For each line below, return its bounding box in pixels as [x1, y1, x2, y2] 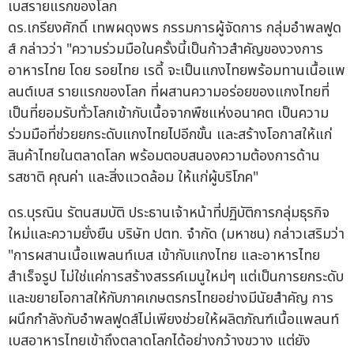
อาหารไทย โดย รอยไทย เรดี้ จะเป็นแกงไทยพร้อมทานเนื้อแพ [8, 60, 345, 82]
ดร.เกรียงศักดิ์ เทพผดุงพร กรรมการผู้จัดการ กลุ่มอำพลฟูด [8, 17, 341, 40]
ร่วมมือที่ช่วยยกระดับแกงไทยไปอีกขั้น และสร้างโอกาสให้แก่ [8, 124, 332, 146]
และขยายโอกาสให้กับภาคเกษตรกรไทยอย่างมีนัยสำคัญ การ [8, 288, 333, 310]
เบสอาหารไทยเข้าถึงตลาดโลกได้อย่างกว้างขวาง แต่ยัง [8, 330, 311, 352]
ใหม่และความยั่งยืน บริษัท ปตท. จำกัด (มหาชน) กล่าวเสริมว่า [8, 224, 345, 246]
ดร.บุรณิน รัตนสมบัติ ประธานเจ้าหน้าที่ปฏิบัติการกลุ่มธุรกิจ [8, 202, 330, 224]
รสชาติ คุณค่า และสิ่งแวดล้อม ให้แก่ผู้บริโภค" [8, 167, 258, 189]
